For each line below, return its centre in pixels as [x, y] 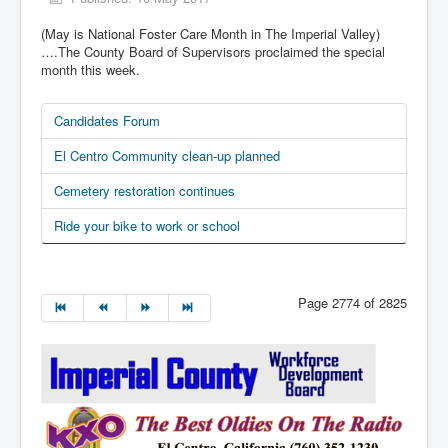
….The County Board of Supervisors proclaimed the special [213, 52]
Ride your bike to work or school [147, 226]
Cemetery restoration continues [144, 191]
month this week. [90, 70]
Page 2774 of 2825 [352, 303]
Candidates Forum [107, 121]
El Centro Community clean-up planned [167, 156]
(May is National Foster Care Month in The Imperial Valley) [210, 34]
